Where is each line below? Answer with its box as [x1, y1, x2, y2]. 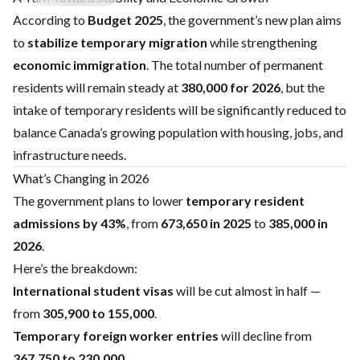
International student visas [13, 283, 174, 298]
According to [13, 12, 88, 27]
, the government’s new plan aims [163, 12, 342, 27]
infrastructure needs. [13, 147, 126, 162]
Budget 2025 [88, 12, 163, 27]
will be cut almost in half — [174, 283, 321, 298]
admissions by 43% [13, 215, 126, 231]
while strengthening [207, 35, 317, 50]
